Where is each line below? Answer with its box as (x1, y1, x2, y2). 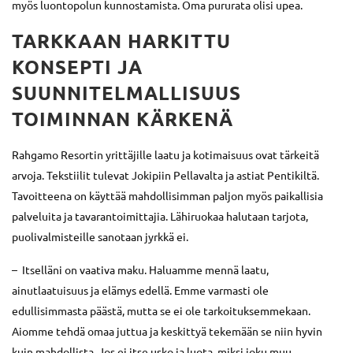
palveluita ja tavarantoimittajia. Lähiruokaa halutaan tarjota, (12, 208, 308, 223)
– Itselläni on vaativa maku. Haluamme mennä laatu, (12, 262, 269, 277)
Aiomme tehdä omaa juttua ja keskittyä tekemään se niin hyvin (12, 323, 322, 338)
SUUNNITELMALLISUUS (12, 80, 241, 105)
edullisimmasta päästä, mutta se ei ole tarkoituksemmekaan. (12, 303, 310, 318)
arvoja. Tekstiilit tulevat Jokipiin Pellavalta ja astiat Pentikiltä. (12, 167, 319, 182)
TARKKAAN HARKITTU (12, 28, 231, 53)
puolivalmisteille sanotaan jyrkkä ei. (12, 229, 188, 243)
